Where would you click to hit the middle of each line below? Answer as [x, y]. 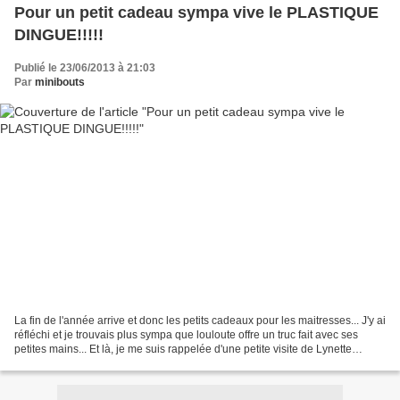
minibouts [60, 82]
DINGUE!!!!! [59, 34]
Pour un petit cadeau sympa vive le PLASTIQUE [196, 12]
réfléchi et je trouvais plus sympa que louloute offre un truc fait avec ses [186, 335]
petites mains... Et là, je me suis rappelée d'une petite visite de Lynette [183, 350]
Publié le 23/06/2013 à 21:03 [85, 67]
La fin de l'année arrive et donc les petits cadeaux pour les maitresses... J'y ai [200, 321]
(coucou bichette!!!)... [64, 364]
